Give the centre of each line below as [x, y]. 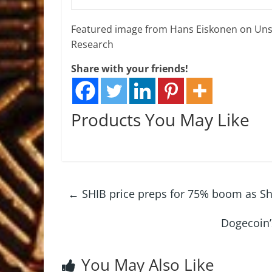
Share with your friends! [130, 69]
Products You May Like [160, 120]
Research [92, 44]
